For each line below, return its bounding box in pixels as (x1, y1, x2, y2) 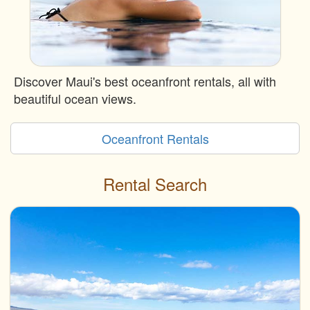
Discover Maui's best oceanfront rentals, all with (14, 72, 276, 91)
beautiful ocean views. (14, 89, 136, 108)
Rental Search (103, 172, 207, 197)
